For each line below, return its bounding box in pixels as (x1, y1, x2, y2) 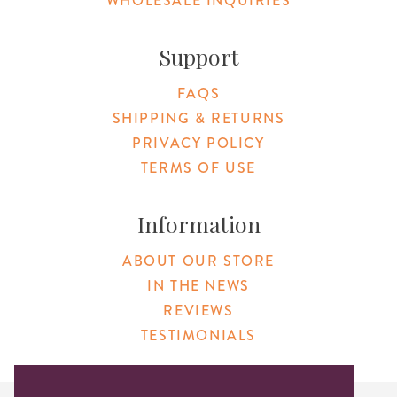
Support (158, 41, 239, 71)
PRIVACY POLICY (132, 132, 265, 153)
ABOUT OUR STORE (122, 250, 275, 271)
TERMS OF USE (140, 157, 257, 178)
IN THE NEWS (147, 275, 250, 296)
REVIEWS (163, 300, 234, 321)
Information (136, 208, 261, 238)
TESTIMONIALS (140, 324, 257, 346)
